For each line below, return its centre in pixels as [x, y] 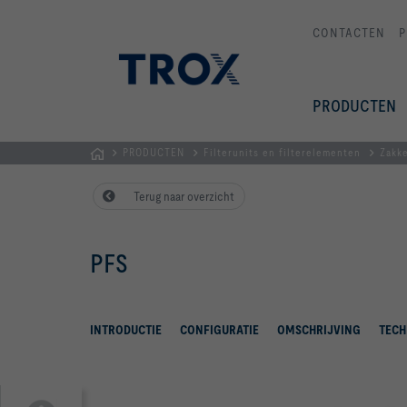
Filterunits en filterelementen [282, 153]
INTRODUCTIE [126, 330]
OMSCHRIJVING [319, 330]
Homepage [116, 175]
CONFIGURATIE [219, 330]
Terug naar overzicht [184, 196]
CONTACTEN [349, 33]
